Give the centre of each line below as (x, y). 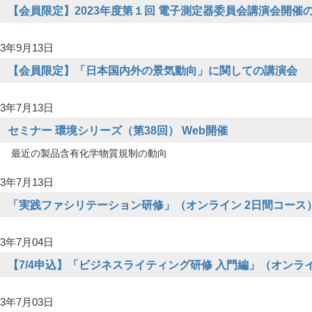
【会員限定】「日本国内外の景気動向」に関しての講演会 (153, 70)
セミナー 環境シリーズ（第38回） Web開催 (118, 130)
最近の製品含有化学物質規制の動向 (89, 153)
